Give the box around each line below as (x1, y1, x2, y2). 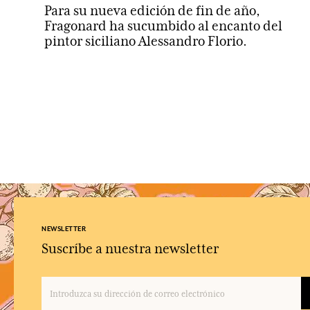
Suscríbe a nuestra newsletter (42, 241, 219, 256)
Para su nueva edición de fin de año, (44, 3, 260, 18)
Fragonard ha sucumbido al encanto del (44, 18, 282, 33)
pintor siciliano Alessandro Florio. (44, 33, 247, 48)
